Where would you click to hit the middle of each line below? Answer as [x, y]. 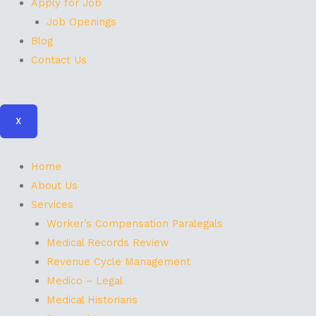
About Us [54, 185]
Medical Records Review [107, 242]
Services [52, 204]
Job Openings [81, 22]
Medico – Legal [84, 280]
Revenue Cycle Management [118, 261]
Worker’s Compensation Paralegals [134, 223]
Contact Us [59, 60]
